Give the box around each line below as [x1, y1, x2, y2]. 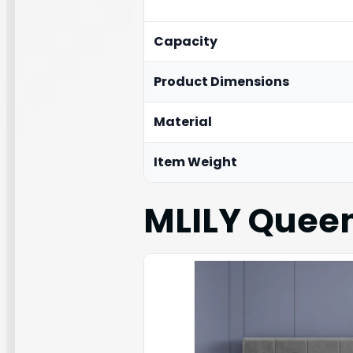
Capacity [154, 32, 217, 50]
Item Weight [154, 152, 237, 171]
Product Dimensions [154, 72, 289, 91]
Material [154, 112, 212, 131]
